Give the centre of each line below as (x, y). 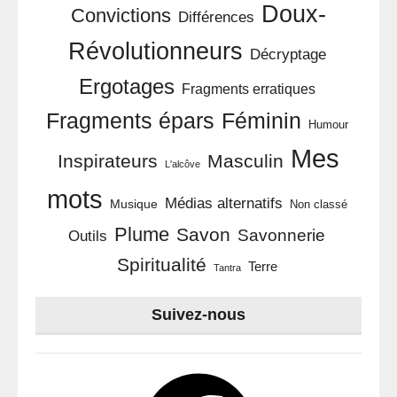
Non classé (318, 205)
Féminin (261, 121)
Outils (88, 236)
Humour (328, 125)
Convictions (121, 16)
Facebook (93, 372)
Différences (216, 17)
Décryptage (288, 54)
